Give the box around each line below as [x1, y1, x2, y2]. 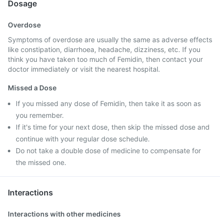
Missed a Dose [8, 83, 56, 92]
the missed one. [16, 158, 66, 166]
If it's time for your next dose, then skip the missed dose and [16, 123, 210, 131]
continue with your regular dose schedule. [16, 135, 150, 143]
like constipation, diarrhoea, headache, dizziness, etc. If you [8, 45, 200, 54]
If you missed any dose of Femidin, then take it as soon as [16, 99, 201, 108]
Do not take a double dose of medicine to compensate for [16, 146, 201, 155]
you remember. [16, 111, 64, 119]
